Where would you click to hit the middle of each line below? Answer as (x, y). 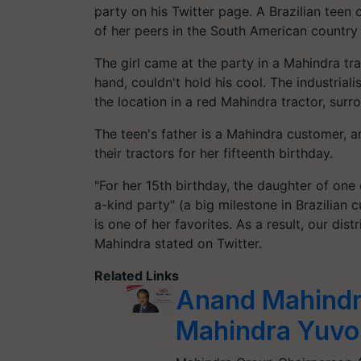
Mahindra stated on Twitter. (180, 243)
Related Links (137, 275)
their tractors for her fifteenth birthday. (216, 153)
